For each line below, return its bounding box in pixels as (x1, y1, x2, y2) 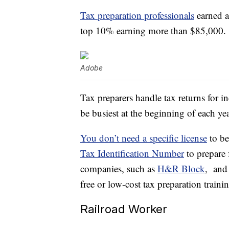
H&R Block (157, 162, 205, 175)
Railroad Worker (80, 202, 167, 216)
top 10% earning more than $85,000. (80, 24, 226, 37)
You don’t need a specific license (80, 131, 207, 145)
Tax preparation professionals (80, 9, 194, 22)
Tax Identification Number (80, 147, 184, 160)
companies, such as (80, 162, 157, 175)
